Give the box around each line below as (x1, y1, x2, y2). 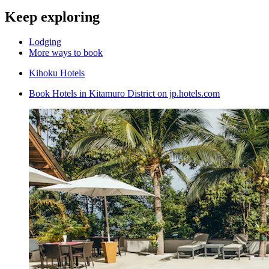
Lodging (29, 37, 61, 47)
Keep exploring (5, 8, 100, 25)
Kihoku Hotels (29, 68, 85, 79)
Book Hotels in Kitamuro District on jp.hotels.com (29, 88, 220, 99)
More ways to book (29, 47, 103, 58)
